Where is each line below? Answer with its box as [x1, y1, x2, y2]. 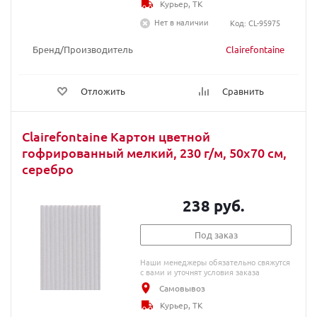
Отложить [81, 85, 125, 97]
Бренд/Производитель [33, 43, 133, 55]
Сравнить [222, 85, 264, 97]
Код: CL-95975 [229, 17, 280, 28]
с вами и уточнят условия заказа [140, 266, 260, 277]
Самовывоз [159, 282, 206, 294]
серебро [22, 161, 74, 177]
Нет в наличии [154, 16, 209, 28]
